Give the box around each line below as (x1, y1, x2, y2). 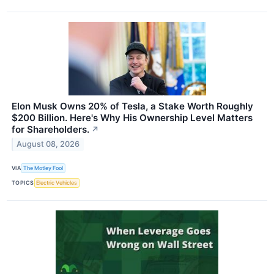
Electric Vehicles (36, 179, 78, 187)
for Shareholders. (12, 123, 89, 135)
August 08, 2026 (17, 139, 80, 149)
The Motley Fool (23, 165, 64, 172)
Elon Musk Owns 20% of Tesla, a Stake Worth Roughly (12, 100, 253, 112)
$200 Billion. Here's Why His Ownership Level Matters (12, 111, 253, 124)
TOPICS (12, 179, 34, 187)
